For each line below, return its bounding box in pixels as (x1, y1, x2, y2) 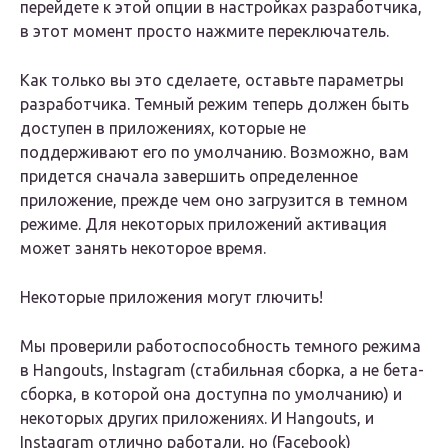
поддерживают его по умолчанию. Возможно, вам (20, 143, 409, 162)
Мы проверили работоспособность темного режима (20, 337, 421, 356)
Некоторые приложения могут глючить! (20, 288, 323, 307)
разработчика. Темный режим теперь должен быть (20, 95, 409, 114)
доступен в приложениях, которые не (20, 119, 306, 138)
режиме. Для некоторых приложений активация (20, 215, 387, 234)
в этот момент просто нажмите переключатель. (20, 22, 389, 41)
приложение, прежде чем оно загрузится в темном (20, 191, 408, 210)
